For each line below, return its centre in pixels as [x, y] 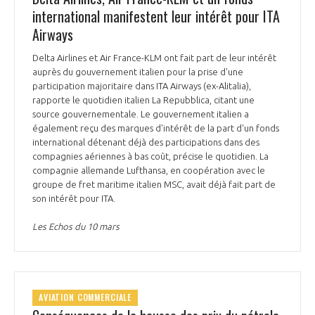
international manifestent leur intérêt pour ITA [156, 16]
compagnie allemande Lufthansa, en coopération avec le [149, 170]
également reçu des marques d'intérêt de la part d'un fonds [156, 128]
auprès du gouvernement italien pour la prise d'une [138, 71]
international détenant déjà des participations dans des [146, 142]
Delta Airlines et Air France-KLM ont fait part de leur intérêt [154, 57]
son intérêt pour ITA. [75, 198]
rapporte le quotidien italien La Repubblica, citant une [143, 99]
